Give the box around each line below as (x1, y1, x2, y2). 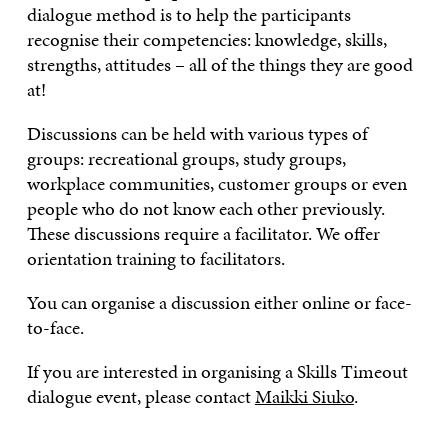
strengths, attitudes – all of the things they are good (26, 51, 413, 79)
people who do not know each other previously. (26, 195, 385, 223)
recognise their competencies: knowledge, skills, (26, 26, 387, 54)
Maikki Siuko (254, 383, 354, 411)
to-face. (26, 314, 84, 342)
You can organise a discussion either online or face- (26, 289, 412, 317)
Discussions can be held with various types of (26, 120, 368, 148)
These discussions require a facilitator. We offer (26, 220, 380, 248)
